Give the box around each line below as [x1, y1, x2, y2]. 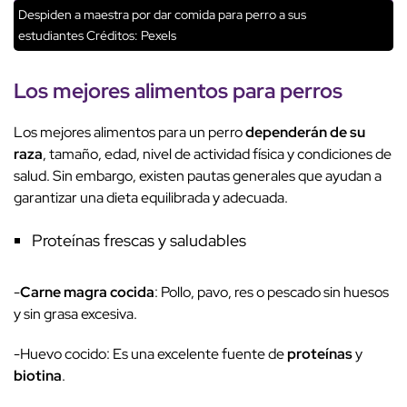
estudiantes [18, 27, 84, 45]
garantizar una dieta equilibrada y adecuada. [14, 188, 288, 208]
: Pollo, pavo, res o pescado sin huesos [154, 283, 389, 303]
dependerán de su [245, 123, 365, 143]
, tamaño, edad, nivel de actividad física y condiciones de [43, 144, 392, 164]
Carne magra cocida [20, 283, 154, 303]
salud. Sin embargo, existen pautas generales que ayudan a [14, 166, 382, 186]
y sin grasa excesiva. [14, 304, 140, 324]
